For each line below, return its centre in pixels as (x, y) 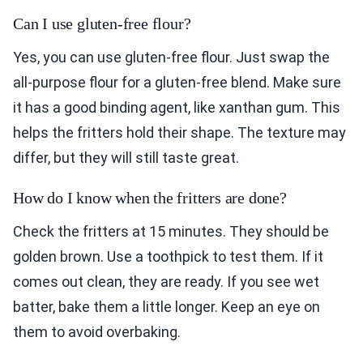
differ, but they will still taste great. (126, 158)
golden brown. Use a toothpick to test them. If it (168, 257)
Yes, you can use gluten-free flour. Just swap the (171, 58)
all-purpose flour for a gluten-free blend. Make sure (177, 83)
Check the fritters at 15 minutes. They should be (171, 232)
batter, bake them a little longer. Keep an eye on (167, 307)
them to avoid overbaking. (97, 332)
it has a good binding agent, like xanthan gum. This (177, 108)
